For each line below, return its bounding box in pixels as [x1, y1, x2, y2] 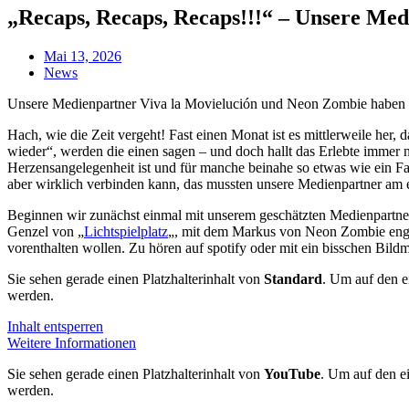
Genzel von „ [7, 223, 84, 239]
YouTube [264, 365, 320, 382]
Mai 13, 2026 [44, 47, 121, 64]
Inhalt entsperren [7, 318, 103, 334]
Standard [264, 270, 322, 287]
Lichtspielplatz [84, 223, 168, 239]
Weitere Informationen [7, 334, 136, 351]
